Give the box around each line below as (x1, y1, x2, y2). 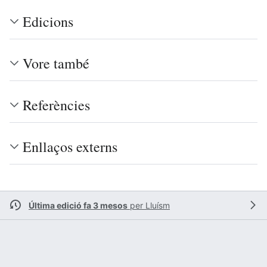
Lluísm (145, 200, 170, 210)
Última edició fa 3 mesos (29, 200, 128, 210)
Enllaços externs (23, 136, 117, 156)
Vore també (23, 53, 89, 73)
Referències (23, 95, 90, 114)
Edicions (23, 11, 73, 31)
